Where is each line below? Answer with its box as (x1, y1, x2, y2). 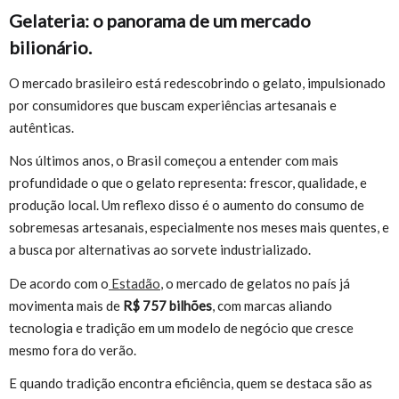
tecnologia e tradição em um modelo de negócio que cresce (9, 319, 354, 336)
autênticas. (9, 118, 74, 135)
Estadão (109, 274, 160, 291)
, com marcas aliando (212, 297, 332, 313)
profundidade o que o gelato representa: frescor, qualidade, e (9, 175, 367, 191)
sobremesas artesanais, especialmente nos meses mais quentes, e (9, 219, 389, 236)
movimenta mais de (9, 297, 123, 313)
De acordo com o (9, 274, 109, 291)
